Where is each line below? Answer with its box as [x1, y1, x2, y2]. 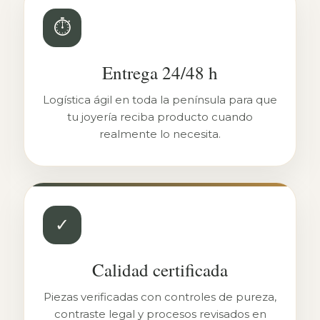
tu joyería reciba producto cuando [67, 110, 253, 124]
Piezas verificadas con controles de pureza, [44, 290, 276, 304]
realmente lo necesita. [99, 127, 221, 141]
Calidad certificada [92, 258, 228, 281]
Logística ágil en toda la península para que [43, 93, 277, 106]
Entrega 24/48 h [102, 61, 218, 84]
